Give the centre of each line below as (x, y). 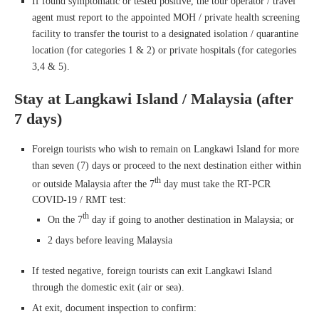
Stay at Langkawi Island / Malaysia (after (154, 98)
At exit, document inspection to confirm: (114, 308)
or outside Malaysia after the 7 (93, 184)
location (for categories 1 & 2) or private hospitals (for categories (164, 50)
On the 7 (65, 219)
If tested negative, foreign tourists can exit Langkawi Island (152, 271)
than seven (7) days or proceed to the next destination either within (167, 165)
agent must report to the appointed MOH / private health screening (166, 17)
